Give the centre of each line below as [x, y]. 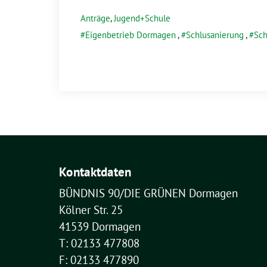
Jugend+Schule [142, 18]
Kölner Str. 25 [91, 210]
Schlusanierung [215, 35]
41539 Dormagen [100, 226]
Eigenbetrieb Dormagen [131, 35]
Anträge [95, 18]
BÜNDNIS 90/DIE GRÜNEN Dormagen [148, 193]
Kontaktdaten [95, 172]
